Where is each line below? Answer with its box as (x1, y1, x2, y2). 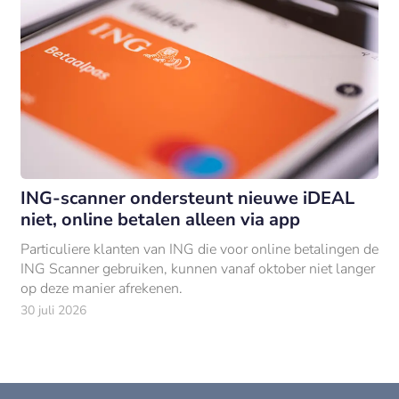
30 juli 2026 (20, 301, 86, 319)
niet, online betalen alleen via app (20, 207, 300, 232)
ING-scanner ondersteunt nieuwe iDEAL (20, 185, 354, 210)
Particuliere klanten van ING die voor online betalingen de (20, 239, 379, 259)
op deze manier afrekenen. (20, 278, 183, 298)
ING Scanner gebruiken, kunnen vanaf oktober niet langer (20, 258, 375, 279)
